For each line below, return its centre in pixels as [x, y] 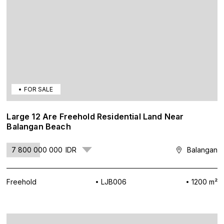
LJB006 [114, 182]
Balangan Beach [39, 126]
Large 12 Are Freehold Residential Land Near [95, 116]
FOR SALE [39, 89]
